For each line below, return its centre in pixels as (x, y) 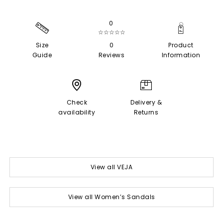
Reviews (111, 55)
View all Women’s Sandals (111, 197)
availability (77, 112)
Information (181, 55)
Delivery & (146, 102)
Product (181, 45)
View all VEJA (111, 167)
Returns (146, 112)
